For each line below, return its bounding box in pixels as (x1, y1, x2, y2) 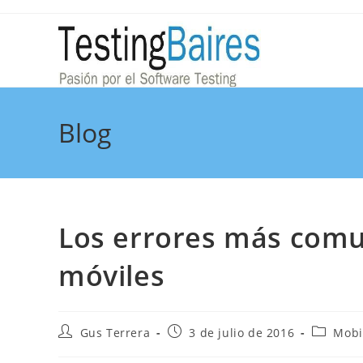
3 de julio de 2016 (189, 325, 295, 340)
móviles (58, 257, 165, 294)
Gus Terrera (79, 325, 151, 340)
